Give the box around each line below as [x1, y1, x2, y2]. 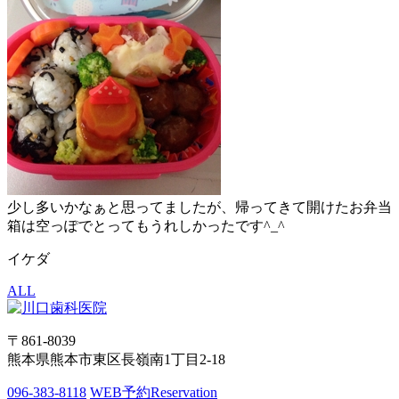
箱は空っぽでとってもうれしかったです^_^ [7, 217, 285, 233]
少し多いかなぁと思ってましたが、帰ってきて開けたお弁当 [7, 199, 392, 215]
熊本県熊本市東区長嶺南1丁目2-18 [7, 351, 225, 367]
